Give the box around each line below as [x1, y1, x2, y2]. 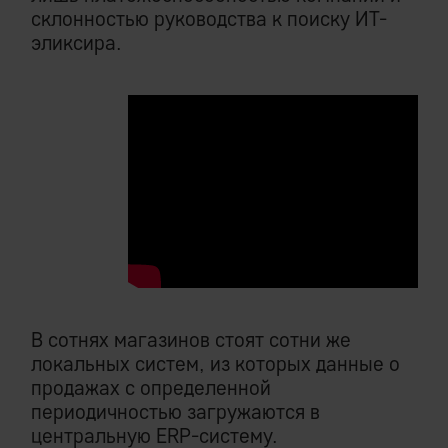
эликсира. [31, 30, 122, 55]
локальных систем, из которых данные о [31, 351, 400, 377]
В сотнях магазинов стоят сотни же [31, 327, 351, 353]
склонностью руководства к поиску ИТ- [31, 6, 387, 31]
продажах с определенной [31, 375, 271, 401]
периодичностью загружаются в [31, 399, 320, 425]
